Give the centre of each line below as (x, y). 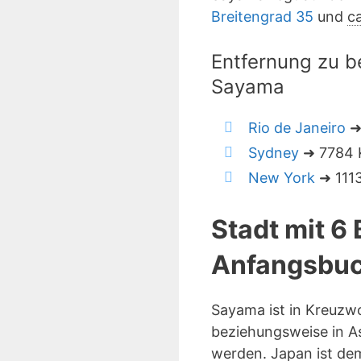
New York (282, 178)
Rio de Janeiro (297, 128)
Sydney (274, 153)
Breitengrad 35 (262, 17)
